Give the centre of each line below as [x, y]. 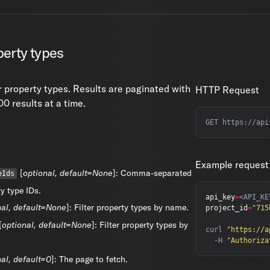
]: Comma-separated [152, 173]
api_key [220, 197]
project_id [227, 208]
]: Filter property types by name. [127, 207]
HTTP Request [227, 90]
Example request [232, 165]
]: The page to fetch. [89, 259]
